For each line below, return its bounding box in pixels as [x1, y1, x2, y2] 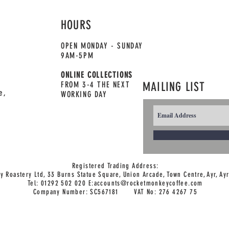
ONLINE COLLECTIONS [61, 70, 133, 80]
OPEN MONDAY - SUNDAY [61, 40, 143, 51]
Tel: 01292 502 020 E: [28, 178, 94, 188]
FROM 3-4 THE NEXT [61, 79, 130, 89]
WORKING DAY [61, 89, 107, 99]
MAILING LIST [143, 79, 205, 94]
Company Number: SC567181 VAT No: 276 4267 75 [33, 187, 197, 196]
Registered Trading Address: [72, 161, 159, 170]
